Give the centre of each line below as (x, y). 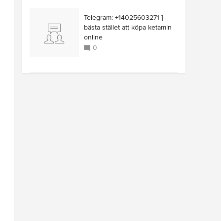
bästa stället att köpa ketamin (128, 27)
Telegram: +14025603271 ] (123, 18)
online (93, 37)
